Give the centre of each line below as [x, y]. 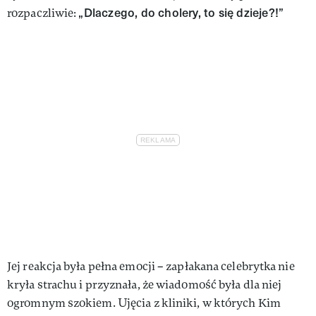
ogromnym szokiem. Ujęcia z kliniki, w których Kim [144, 303]
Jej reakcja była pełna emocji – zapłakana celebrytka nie [151, 266]
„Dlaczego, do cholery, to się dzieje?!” [181, 12]
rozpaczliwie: [43, 13]
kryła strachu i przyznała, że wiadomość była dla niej [145, 284]
